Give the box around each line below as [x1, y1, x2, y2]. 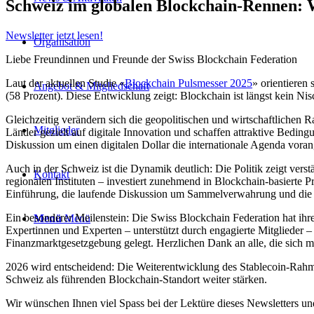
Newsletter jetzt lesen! [6, 29, 103, 41]
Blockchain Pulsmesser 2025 [125, 76, 252, 89]
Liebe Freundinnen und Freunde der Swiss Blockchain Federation [6, 53, 297, 65]
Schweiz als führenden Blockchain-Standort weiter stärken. [6, 273, 267, 285]
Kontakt [34, 168, 69, 180]
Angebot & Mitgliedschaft [34, 80, 149, 92]
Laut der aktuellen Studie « [6, 76, 125, 89]
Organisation [34, 36, 90, 48]
